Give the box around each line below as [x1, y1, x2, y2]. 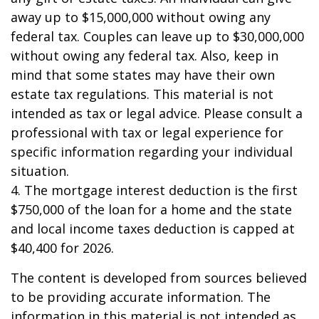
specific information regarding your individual [11, 143, 293, 161]
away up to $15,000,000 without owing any [11, 9, 271, 26]
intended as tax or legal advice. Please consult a [11, 105, 303, 122]
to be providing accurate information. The [11, 288, 271, 306]
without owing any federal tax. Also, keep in [11, 47, 278, 65]
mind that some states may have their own [11, 66, 275, 84]
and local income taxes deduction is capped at [11, 220, 295, 238]
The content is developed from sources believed [11, 269, 307, 287]
